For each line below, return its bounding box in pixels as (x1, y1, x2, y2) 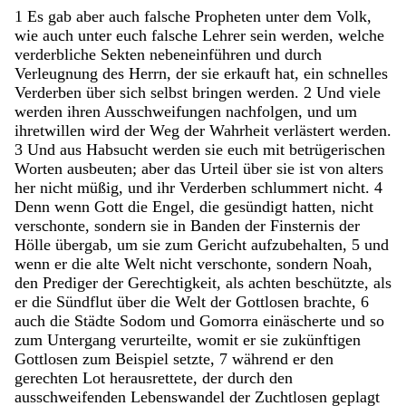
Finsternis (270, 216, 339, 235)
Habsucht (86, 140, 152, 159)
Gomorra (199, 311, 263, 330)
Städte (74, 311, 120, 330)
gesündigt (224, 197, 292, 216)
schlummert (251, 178, 333, 197)
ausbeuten (67, 159, 132, 178)
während (232, 349, 293, 368)
